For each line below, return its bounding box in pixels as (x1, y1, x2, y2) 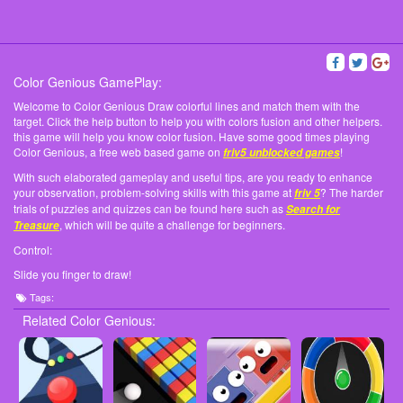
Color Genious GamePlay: (13, 73, 162, 92)
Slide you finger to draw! (13, 266, 131, 282)
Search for (286, 201, 340, 218)
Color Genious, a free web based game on (13, 144, 223, 160)
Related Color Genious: (22, 311, 156, 330)
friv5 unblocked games (223, 145, 340, 161)
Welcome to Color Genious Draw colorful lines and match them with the (13, 98, 360, 114)
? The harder (320, 184, 383, 201)
